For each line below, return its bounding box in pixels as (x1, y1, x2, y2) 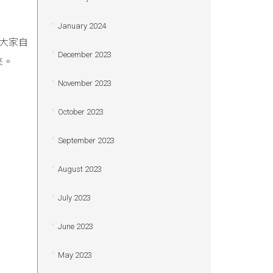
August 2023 (57, 165, 102, 174)
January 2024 (57, 21, 106, 30)
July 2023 (57, 193, 91, 202)
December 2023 (57, 50, 112, 59)
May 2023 (57, 250, 92, 260)
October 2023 (57, 107, 104, 116)
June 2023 (57, 222, 93, 231)
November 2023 (57, 79, 112, 88)
